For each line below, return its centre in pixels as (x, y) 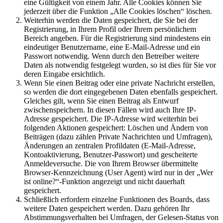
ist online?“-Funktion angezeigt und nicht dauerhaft (104, 181)
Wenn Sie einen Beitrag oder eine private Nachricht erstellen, (119, 83)
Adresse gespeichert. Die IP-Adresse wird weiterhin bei (111, 118)
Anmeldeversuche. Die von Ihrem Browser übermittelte (111, 163)
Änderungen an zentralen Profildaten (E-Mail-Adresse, (110, 145)
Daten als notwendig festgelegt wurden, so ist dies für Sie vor (120, 65)
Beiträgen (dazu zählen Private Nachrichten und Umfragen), (118, 136)
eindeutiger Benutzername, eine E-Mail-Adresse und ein (112, 47)
